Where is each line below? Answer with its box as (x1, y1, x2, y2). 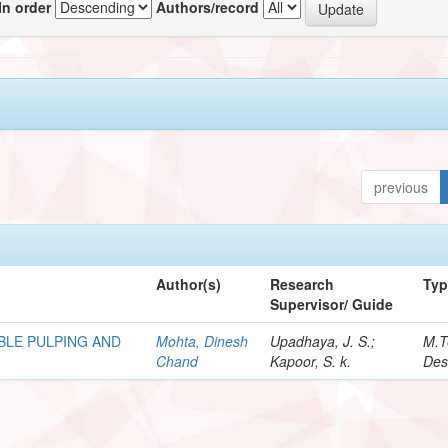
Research (270, 273, 335, 294)
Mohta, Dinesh (156, 330, 249, 351)
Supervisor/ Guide (270, 293, 394, 314)
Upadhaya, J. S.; (270, 330, 376, 351)
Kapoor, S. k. (270, 350, 352, 371)
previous (374, 176, 429, 197)
